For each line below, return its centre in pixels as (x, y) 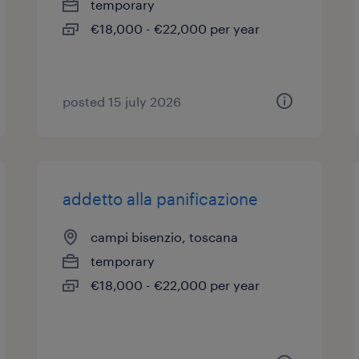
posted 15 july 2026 (122, 101)
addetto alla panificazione (161, 199)
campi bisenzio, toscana (165, 237)
